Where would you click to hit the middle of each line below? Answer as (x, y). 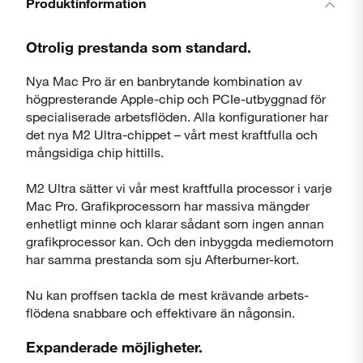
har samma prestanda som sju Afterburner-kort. (162, 258)
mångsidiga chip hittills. (95, 152)
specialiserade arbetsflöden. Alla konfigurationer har (177, 116)
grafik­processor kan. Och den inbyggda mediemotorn (180, 241)
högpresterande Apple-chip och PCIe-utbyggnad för (176, 98)
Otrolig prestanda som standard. (139, 47)
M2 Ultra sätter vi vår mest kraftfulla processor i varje (179, 187)
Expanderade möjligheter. (114, 346)
